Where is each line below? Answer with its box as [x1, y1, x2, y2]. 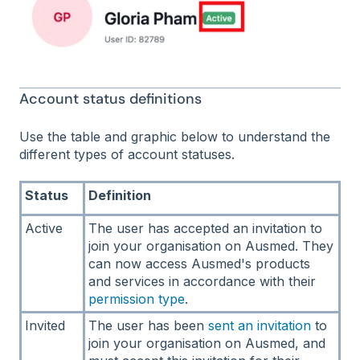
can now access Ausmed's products [88, 256, 310, 272]
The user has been [88, 317, 208, 334]
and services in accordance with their [88, 273, 316, 290]
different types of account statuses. [19, 145, 239, 162]
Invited [25, 317, 65, 334]
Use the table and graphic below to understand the [19, 128, 330, 145]
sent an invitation [208, 317, 311, 334]
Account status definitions [19, 88, 202, 108]
